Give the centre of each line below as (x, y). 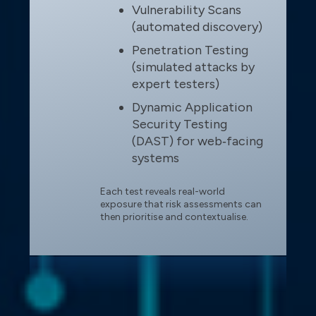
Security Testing (180, 124)
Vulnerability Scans (187, 10)
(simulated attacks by (193, 67)
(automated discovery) (197, 26)
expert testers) (176, 84)
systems (156, 158)
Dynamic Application (192, 107)
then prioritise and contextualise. (174, 217)
